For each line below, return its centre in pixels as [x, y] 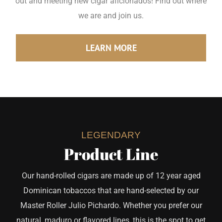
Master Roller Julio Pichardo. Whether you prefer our [111, 205]
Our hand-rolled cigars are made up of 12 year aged [111, 175]
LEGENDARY [111, 135]
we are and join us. [111, 15]
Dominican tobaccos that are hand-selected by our [111, 190]
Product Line [111, 154]
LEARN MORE [111, 48]
